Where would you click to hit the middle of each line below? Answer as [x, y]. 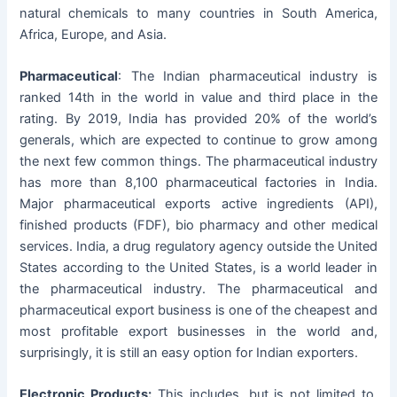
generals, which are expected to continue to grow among [198, 140]
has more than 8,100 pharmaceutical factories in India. [198, 183]
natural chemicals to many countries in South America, [198, 13]
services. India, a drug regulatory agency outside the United [198, 247]
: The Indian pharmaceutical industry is [248, 77]
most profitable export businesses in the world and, [198, 332]
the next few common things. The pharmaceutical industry [198, 162]
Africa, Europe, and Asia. [93, 34]
